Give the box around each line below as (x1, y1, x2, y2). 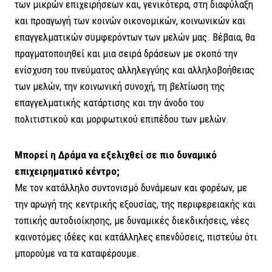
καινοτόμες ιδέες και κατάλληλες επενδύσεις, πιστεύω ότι (15, 231, 257, 243)
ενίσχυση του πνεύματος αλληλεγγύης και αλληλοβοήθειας (15, 64, 254, 76)
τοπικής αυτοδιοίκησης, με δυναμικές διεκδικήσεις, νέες (15, 214, 250, 227)
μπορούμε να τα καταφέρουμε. (15, 247, 140, 260)
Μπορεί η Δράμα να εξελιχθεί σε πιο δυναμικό (15, 149, 217, 161)
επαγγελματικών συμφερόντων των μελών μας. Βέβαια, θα (15, 31, 255, 44)
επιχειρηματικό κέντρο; (15, 165, 120, 178)
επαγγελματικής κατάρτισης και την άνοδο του (15, 97, 204, 109)
